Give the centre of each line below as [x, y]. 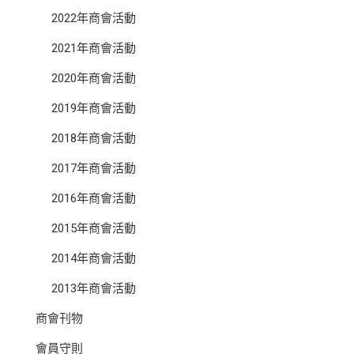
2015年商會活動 [94, 228]
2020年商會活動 [94, 78]
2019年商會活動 [94, 108]
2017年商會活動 [94, 168]
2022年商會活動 [94, 18]
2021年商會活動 [94, 48]
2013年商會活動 [94, 288]
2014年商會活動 [94, 258]
